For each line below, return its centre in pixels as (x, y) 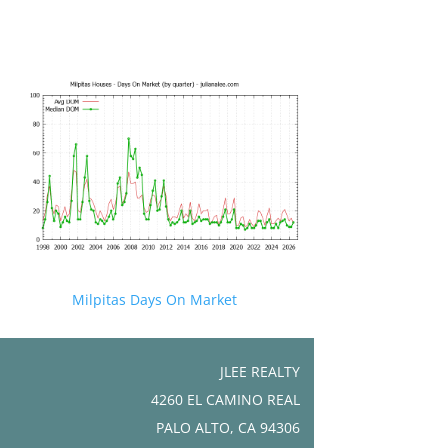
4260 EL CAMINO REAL (225, 399)
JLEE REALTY (259, 371)
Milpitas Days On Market (154, 299)
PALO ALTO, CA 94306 (227, 427)
